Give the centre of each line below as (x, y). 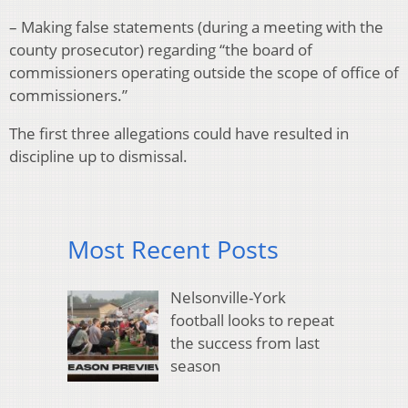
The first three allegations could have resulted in (179, 134)
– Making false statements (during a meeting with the (196, 27)
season (195, 365)
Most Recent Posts (173, 250)
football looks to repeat (252, 320)
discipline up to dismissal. (98, 157)
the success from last (245, 342)
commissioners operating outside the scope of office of (204, 73)
